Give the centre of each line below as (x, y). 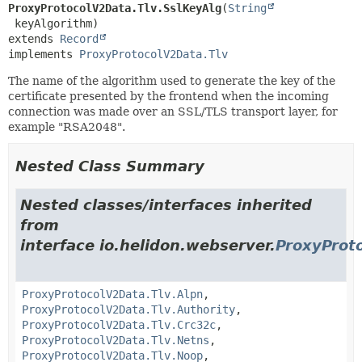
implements (44, 54)
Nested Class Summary (110, 166)
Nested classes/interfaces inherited (166, 204)
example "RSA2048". (67, 126)
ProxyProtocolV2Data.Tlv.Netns (116, 340)
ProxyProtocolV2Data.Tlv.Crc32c (119, 324)
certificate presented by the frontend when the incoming (168, 96)
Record (79, 38)
